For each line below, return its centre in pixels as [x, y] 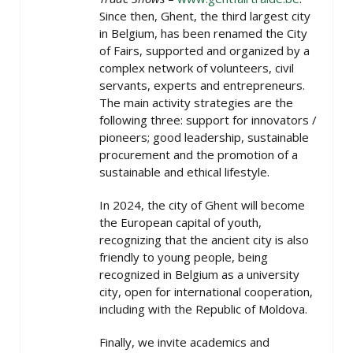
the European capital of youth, [180, 222]
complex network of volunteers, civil [197, 68]
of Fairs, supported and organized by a [204, 50]
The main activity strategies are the [196, 102]
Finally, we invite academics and [184, 342]
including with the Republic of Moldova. [203, 309]
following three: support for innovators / [208, 120]
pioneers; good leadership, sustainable [204, 137]
